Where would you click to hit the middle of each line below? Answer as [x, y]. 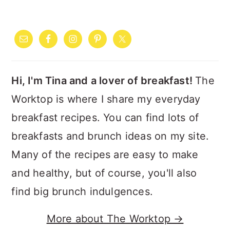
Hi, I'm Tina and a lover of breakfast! [103, 81]
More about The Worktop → [115, 219]
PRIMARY [55, 20]
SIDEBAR [52, 40]
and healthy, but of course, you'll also [104, 173]
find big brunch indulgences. [82, 191]
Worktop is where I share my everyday [106, 99]
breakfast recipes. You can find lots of [105, 118]
